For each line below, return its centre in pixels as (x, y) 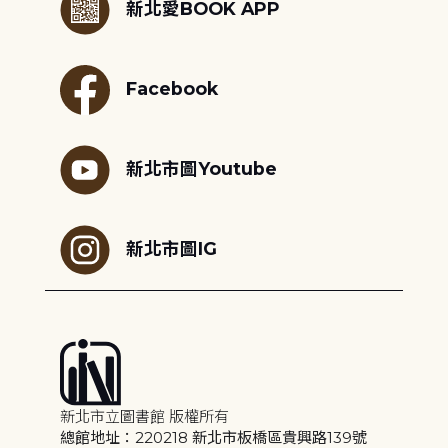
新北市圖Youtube (201, 168)
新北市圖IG (171, 248)
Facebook (171, 88)
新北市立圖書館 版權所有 (144, 416)
